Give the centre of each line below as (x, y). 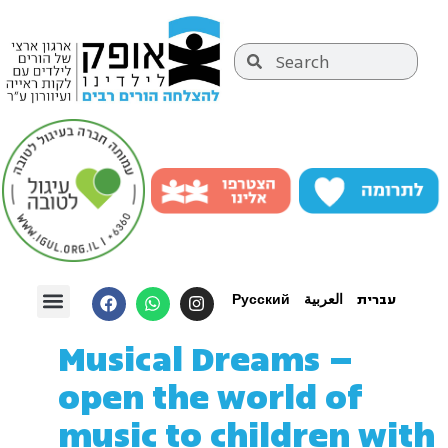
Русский (260, 299)
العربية (323, 299)
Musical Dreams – (206, 360)
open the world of (210, 398)
